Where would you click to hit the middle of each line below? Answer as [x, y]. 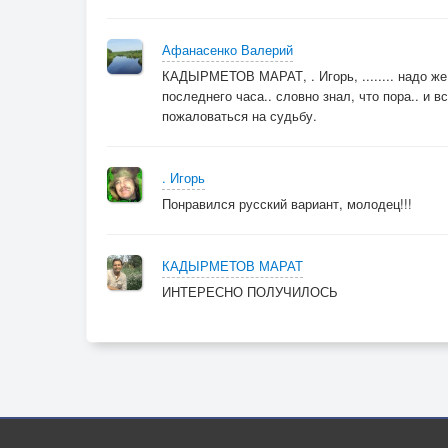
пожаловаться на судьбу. [239, 115]
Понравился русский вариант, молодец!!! [287, 203]
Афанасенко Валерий [227, 49]
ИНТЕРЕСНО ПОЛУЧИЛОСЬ [250, 291]
